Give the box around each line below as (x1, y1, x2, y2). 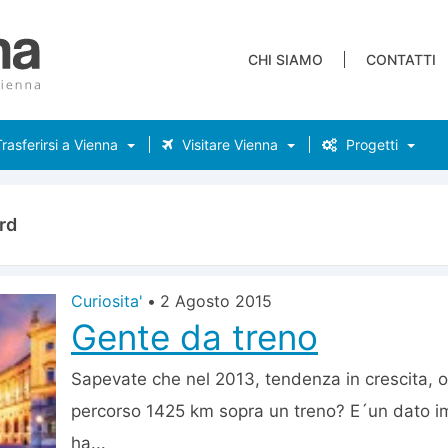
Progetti (342, 136, 398, 153)
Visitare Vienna (178, 136, 278, 153)
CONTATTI (366, 51, 436, 68)
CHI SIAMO (248, 51, 323, 68)
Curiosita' (71, 291, 143, 311)
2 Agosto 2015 (160, 291, 272, 311)
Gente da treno (71, 316, 318, 358)
